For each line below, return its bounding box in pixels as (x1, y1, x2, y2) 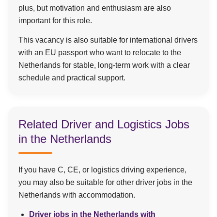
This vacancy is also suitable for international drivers (18, 36, 198, 44)
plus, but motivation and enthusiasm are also (18, 4, 171, 12)
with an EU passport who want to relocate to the (18, 48, 181, 57)
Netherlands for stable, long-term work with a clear (18, 61, 190, 69)
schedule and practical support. (18, 74, 125, 82)
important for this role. (18, 16, 92, 25)
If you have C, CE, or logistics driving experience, (18, 166, 186, 174)
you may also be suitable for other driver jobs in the (18, 178, 192, 186)
